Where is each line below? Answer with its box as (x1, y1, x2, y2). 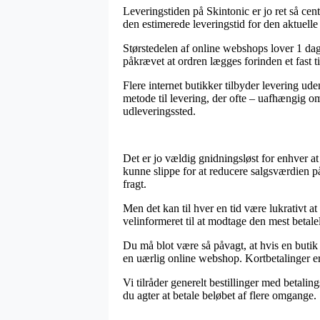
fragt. (123, 177, 146, 190)
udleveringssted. (123, 104, 196, 117)
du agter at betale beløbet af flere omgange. (123, 289, 316, 301)
